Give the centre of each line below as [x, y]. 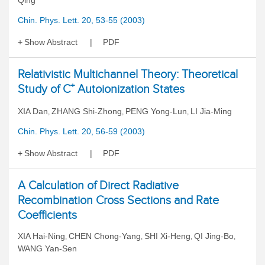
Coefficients [47, 215]
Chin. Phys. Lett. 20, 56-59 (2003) [81, 131]
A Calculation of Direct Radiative [98, 185]
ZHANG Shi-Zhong [87, 111]
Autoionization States [130, 89]
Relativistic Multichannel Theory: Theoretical [128, 74]
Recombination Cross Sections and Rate [118, 200]
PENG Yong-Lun [156, 111]
